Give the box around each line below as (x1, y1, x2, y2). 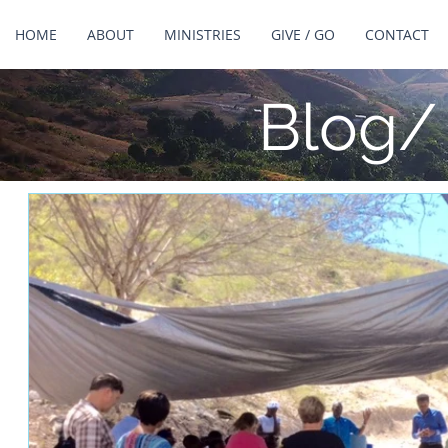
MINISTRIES (164, 25, 241, 44)
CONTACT (365, 25, 429, 44)
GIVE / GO (271, 25, 335, 44)
